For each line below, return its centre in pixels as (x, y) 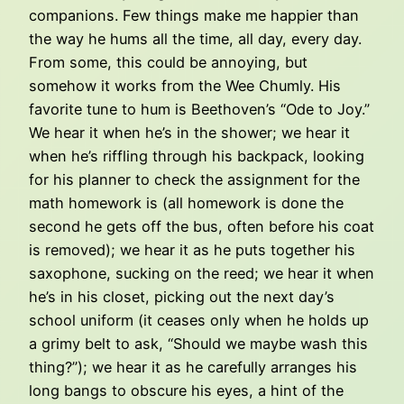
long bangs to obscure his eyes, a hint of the (186, 390)
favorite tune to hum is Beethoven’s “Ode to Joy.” (199, 109)
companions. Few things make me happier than (194, 15)
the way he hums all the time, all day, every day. (195, 38)
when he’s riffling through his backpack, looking (197, 156)
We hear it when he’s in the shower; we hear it (189, 132)
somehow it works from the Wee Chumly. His (185, 85)
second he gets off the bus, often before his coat (202, 226)
